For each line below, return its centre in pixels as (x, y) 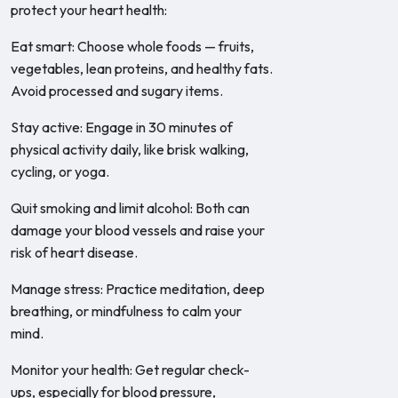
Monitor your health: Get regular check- (130, 370)
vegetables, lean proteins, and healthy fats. (142, 68)
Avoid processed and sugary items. (117, 91)
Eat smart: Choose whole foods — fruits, (132, 46)
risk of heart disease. (74, 252)
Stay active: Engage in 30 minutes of (122, 127)
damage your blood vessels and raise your (138, 230)
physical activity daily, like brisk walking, (130, 149)
